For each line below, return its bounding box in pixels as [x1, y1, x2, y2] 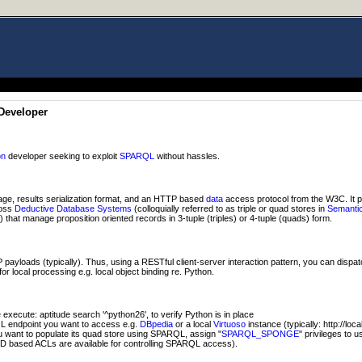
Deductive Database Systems [15, 204, 132, 214]
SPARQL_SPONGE [221, 329, 299, 339]
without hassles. [154, 151, 220, 162]
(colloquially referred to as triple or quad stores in [132, 204, 327, 214]
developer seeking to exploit [6, 151, 120, 162]
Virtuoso [213, 319, 246, 330]
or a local [173, 319, 213, 330]
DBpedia [140, 319, 173, 330]
